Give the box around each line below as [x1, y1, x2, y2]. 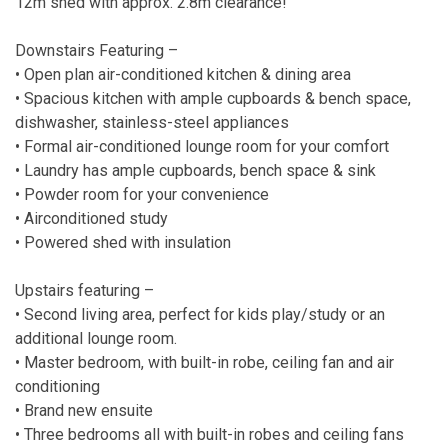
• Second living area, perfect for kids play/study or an [15, 304, 385, 324]
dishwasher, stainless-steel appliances [15, 112, 289, 132]
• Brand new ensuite [15, 400, 153, 420]
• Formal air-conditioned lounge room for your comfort [15, 136, 389, 156]
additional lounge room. [15, 328, 177, 348]
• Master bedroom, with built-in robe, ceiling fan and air [15, 352, 394, 372]
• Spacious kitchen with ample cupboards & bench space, [15, 88, 411, 108]
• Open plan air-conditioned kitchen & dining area [15, 64, 351, 84]
